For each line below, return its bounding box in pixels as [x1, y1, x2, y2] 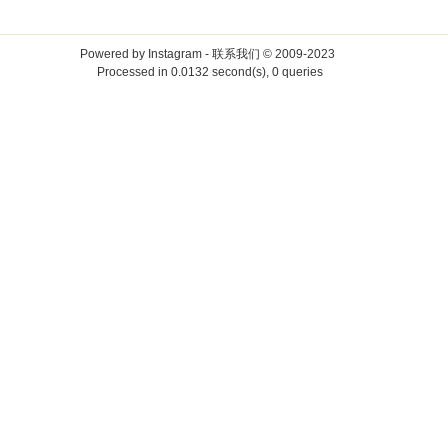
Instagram [147, 47, 202, 61]
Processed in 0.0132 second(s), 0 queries [97, 65, 323, 79]
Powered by [79, 47, 148, 61]
